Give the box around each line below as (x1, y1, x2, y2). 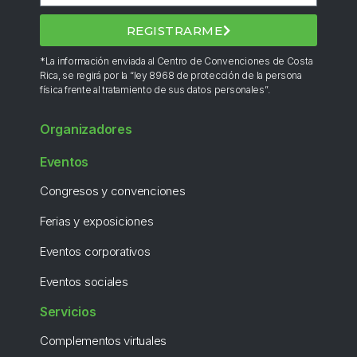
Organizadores (40, 121, 132, 138)
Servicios (40, 304, 96, 320)
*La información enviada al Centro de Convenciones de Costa (40, 55, 313, 68)
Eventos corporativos (40, 244, 151, 260)
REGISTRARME (127, 22, 223, 38)
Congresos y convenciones (40, 183, 186, 199)
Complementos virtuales (40, 333, 167, 349)
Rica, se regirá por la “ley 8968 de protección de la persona (40, 69, 302, 82)
